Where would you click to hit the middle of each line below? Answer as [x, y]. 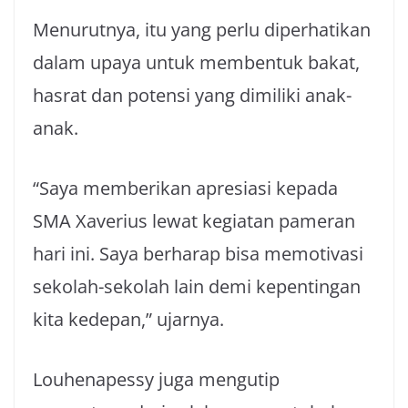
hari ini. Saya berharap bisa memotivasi [198, 254]
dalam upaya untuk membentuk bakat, [196, 62]
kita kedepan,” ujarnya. [128, 319]
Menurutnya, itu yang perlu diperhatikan [202, 30]
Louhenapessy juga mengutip [156, 379]
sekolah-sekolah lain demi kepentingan [197, 286]
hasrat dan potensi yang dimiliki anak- [192, 95]
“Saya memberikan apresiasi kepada [185, 188]
